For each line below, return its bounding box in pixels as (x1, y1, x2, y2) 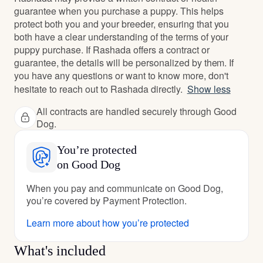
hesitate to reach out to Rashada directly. (14, 82, 183, 96)
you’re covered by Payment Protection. (26, 194, 187, 207)
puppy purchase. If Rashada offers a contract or (14, 43, 210, 56)
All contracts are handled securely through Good (36, 104, 237, 118)
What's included (14, 243, 106, 258)
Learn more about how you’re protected (26, 216, 189, 230)
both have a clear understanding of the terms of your (14, 30, 229, 43)
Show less (187, 82, 231, 96)
